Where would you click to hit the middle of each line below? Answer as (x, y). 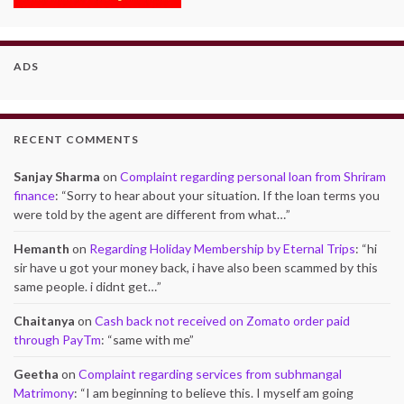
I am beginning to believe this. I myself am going (220, 393)
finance (34, 195)
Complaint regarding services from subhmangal (210, 374)
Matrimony (44, 393)
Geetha (36, 374)
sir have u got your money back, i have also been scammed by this (196, 267)
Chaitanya (44, 321)
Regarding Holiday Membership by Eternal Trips (222, 248)
